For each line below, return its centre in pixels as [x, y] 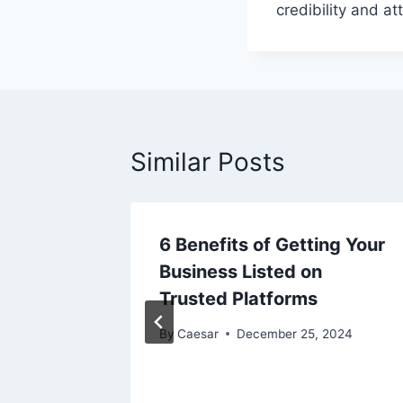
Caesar [198, 333]
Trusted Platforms [238, 299]
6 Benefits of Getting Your [272, 245]
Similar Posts [208, 162]
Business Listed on [241, 272]
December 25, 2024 [295, 333]
